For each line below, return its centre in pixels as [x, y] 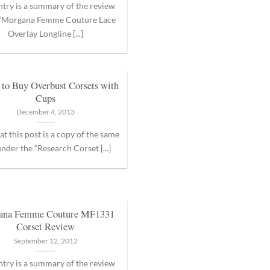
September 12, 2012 [46, 240]
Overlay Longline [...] [46, 33]
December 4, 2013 [46, 111]
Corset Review [46, 227]
